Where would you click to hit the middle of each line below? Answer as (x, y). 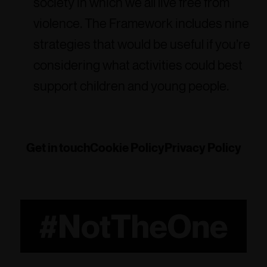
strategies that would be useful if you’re (142, 44)
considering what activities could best (138, 65)
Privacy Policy (203, 148)
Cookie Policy (127, 148)
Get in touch (58, 148)
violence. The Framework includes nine (141, 23)
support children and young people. (131, 86)
